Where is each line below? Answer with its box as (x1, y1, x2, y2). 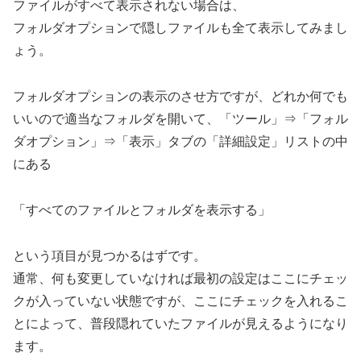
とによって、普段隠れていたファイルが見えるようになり (13, 316, 348, 330)
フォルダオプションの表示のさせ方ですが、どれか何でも (13, 89, 348, 103)
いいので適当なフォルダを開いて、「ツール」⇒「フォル (13, 111, 348, 126)
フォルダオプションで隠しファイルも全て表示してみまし (13, 21, 348, 35)
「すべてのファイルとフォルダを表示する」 (13, 202, 271, 217)
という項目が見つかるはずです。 (13, 248, 206, 263)
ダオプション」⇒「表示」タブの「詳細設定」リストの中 (13, 134, 348, 148)
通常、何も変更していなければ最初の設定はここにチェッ (13, 271, 348, 285)
